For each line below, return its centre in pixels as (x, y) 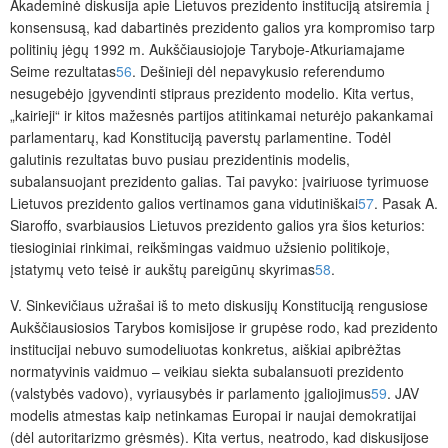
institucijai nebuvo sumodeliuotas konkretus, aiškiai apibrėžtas (205, 349)
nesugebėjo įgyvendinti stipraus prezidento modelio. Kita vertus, (212, 93)
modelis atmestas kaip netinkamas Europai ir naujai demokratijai (213, 415)
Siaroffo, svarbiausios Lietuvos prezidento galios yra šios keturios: (217, 225)
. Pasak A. (406, 203)
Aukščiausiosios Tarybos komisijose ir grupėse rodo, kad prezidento (224, 327)
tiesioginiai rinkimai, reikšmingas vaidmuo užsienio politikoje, (200, 247)
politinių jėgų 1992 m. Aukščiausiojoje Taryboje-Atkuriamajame (207, 49)
